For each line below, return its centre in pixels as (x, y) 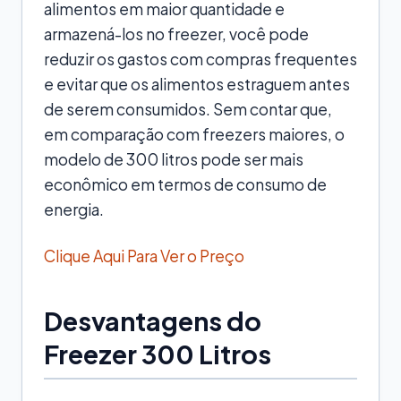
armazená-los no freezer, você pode (176, 34)
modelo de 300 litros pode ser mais (174, 159)
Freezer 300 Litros (158, 353)
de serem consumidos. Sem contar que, (188, 109)
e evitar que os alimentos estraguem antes (197, 84)
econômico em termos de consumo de (185, 184)
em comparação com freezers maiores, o (194, 134)
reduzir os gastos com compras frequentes (200, 59)
